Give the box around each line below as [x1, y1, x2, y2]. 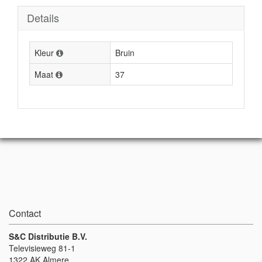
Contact [9, 206, 41, 220]
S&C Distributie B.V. [9, 230, 87, 242]
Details [27, 10, 59, 25]
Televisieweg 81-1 [9, 242, 75, 254]
